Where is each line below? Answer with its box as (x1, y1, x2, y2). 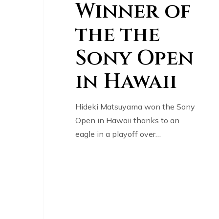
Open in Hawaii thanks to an (75, 115, 179, 125)
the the (75, 21, 160, 49)
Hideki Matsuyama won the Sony (75, 101, 195, 111)
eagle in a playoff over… (75, 129, 161, 139)
